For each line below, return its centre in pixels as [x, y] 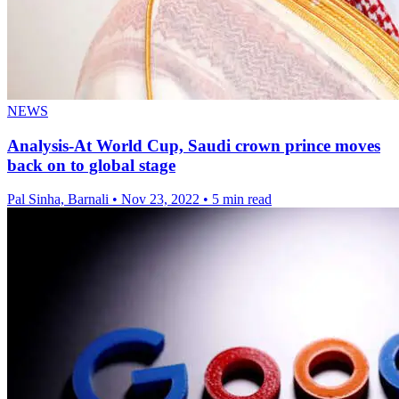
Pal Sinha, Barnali [60, 199]
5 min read [242, 199]
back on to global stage [91, 165]
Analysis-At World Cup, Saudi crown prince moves [194, 145]
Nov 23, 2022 [160, 199]
